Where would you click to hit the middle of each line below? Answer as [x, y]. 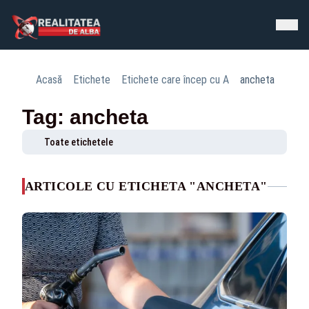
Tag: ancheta [85, 117]
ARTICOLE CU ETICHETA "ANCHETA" [146, 186]
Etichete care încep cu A [175, 80]
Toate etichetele [79, 142]
